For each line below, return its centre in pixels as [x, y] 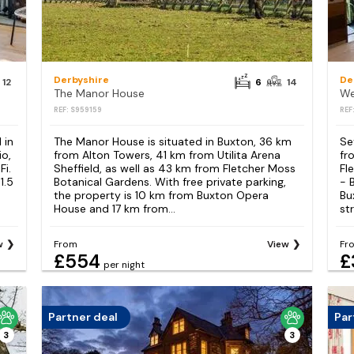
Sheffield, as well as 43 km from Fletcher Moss [174, 168]
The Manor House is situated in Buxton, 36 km [172, 141]
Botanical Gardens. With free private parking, [169, 181]
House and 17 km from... [114, 208]
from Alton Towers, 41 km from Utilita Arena [167, 154]
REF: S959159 [77, 109]
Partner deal [83, 317]
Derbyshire [81, 79]
